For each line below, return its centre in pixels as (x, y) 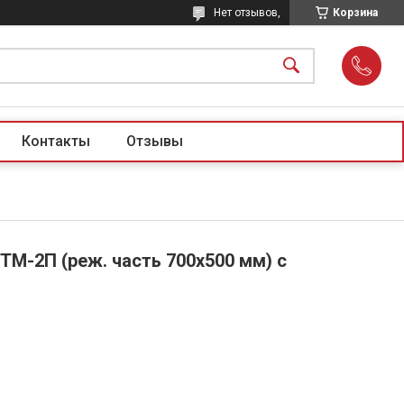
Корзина (355, 13)
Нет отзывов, (247, 13)
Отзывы (155, 141)
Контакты (56, 141)
